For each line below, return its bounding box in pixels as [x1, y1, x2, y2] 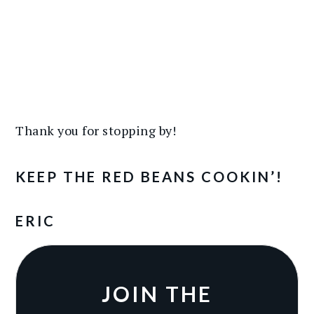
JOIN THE [102, 280, 212, 306]
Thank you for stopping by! [15, 121, 177, 139]
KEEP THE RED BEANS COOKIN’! [15, 168, 284, 185]
